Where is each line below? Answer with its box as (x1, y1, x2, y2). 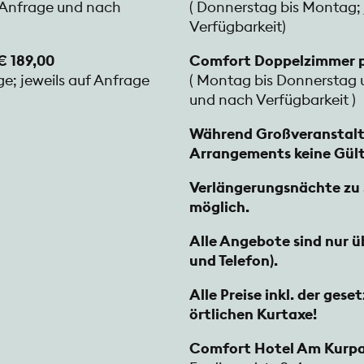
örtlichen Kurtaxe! (189, 305, 317, 324)
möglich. (189, 197, 249, 217)
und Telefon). (189, 251, 278, 271)
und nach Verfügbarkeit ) (189, 90, 356, 110)
